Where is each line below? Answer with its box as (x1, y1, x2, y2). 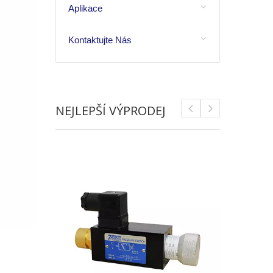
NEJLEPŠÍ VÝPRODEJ (55, 102, 166, 119)
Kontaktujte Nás (68, 35, 132, 45)
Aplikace (68, 3, 102, 13)
